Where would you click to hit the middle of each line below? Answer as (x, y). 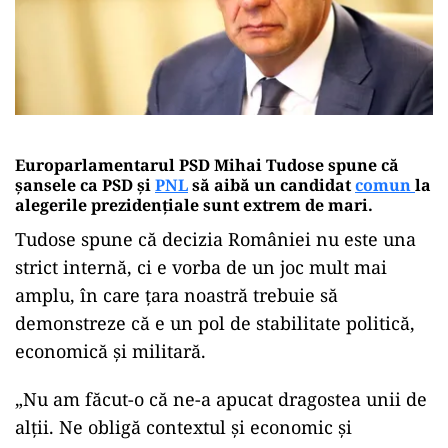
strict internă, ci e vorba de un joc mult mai (201, 266)
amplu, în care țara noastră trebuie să (176, 294)
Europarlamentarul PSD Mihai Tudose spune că (207, 164)
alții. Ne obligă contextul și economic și (183, 426)
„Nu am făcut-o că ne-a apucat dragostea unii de (221, 398)
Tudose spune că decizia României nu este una (215, 238)
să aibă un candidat (271, 184)
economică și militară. (110, 350)
